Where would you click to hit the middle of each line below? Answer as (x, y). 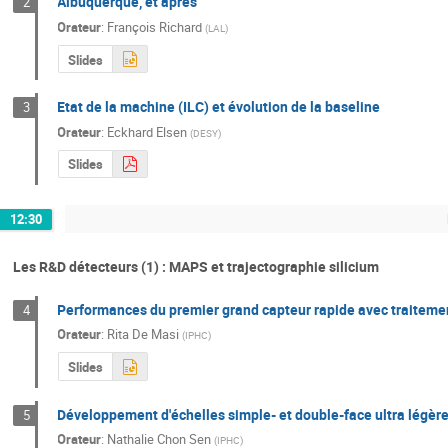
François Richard (155, 26)
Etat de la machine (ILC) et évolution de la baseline (219, 107)
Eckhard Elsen (147, 131)
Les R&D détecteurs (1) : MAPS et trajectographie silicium (196, 266)
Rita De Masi (143, 334)
